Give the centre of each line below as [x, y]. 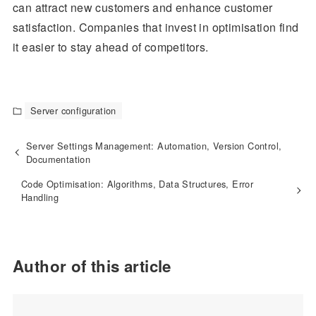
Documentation [59, 159]
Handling [40, 197]
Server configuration [73, 111]
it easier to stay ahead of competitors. [110, 47]
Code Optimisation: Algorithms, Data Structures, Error [137, 184]
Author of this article [92, 266]
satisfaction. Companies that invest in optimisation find [156, 28]
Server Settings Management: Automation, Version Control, [154, 146]
